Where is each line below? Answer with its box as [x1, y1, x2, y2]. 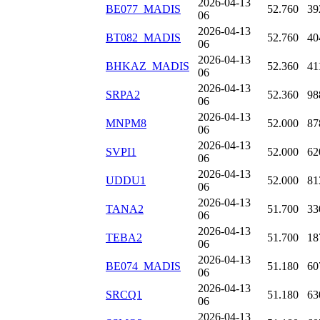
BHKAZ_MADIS [106, 60, 189, 73]
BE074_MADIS [106, 260, 181, 273]
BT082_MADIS [106, 31, 181, 44]
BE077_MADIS [106, 3, 181, 16]
